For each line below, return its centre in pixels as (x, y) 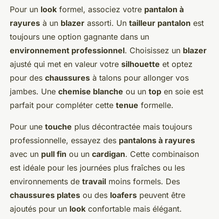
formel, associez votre (100, 10)
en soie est (182, 92)
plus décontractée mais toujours (132, 127)
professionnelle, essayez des (64, 141)
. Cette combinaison (162, 154)
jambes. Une (34, 92)
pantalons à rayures (157, 141)
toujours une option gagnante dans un (79, 37)
